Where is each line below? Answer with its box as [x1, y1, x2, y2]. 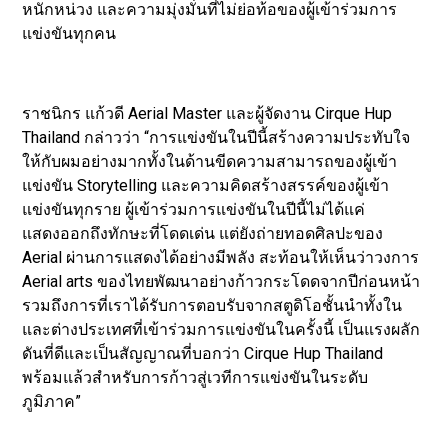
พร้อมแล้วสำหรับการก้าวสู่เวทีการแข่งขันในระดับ [22, 367, 369, 387]
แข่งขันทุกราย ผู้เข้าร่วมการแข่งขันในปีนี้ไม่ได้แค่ [22, 199, 366, 219]
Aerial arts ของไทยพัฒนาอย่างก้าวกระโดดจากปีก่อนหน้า [22, 271, 421, 291]
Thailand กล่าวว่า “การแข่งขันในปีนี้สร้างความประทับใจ [22, 127, 411, 147]
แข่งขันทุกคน [22, 23, 117, 43]
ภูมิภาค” [22, 391, 82, 411]
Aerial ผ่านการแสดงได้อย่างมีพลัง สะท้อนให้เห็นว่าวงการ [22, 247, 420, 267]
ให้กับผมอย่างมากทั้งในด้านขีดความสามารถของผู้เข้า [22, 151, 398, 171]
